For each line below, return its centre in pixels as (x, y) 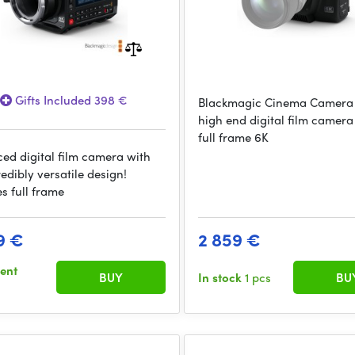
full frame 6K (234, 137)
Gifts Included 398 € (70, 100)
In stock (222, 277)
